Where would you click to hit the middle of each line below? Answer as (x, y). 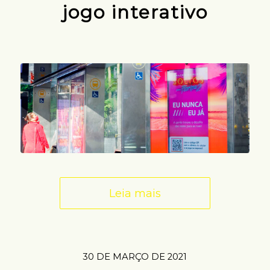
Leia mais (135, 193)
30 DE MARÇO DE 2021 (135, 257)
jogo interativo (135, 13)
